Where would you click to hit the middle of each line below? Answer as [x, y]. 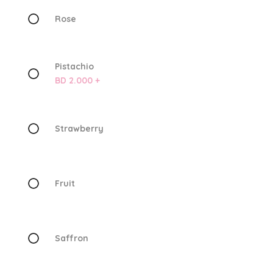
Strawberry [79, 128]
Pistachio [74, 67]
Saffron [71, 238]
